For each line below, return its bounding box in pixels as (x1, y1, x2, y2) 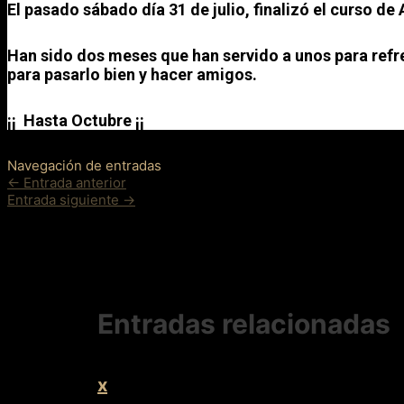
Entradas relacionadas (97, 308, 391, 341)
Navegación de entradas (7, 157, 161, 175)
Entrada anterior (20, 174, 126, 192)
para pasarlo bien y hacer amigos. (7, 65, 257, 85)
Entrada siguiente (7, 191, 123, 209)
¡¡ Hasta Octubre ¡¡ (7, 111, 144, 131)
